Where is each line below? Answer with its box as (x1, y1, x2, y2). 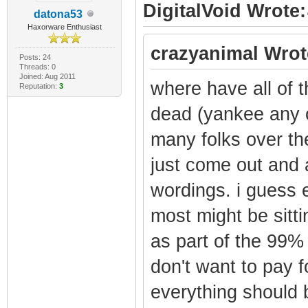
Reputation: (19, 81, 59, 90)
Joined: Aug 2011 (19, 71, 76, 80)
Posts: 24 (19, 52, 51, 61)
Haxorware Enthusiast (27, 22, 102, 31)
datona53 (33, 8, 82, 20)
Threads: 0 (19, 62, 56, 71)
